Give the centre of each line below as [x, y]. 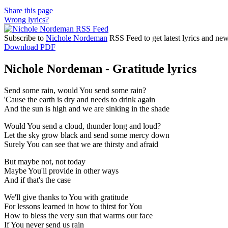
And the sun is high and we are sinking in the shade [87, 108]
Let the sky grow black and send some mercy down [87, 135]
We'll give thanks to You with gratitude [66, 197]
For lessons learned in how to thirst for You [73, 206]
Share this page [28, 10]
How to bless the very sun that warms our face [78, 215]
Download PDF [30, 47]
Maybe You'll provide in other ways [61, 170]
